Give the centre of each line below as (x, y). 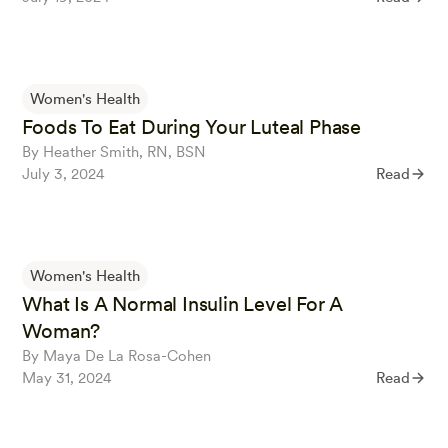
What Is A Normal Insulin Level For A (183, 304)
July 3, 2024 (64, 174)
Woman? (61, 331)
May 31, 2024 (67, 378)
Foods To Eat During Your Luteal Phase (191, 127)
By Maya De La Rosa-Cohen (117, 356)
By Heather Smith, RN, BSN (114, 152)
